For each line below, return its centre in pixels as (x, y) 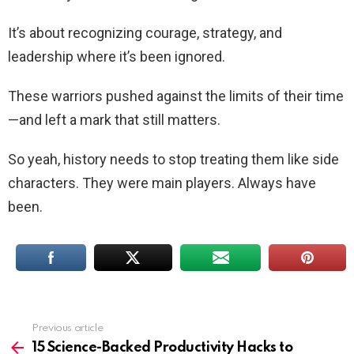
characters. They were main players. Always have (162, 183)
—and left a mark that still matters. (114, 119)
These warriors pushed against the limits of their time (176, 96)
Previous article (68, 328)
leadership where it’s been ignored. (117, 56)
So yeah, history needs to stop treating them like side (173, 159)
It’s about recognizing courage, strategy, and (145, 32)
